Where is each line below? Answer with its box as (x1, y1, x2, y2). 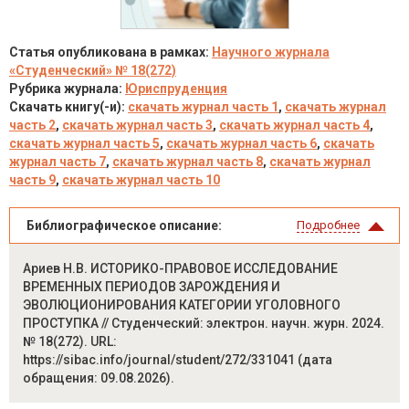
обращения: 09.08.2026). (23, 371, 174, 385)
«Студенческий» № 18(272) (9, 63, 176, 78)
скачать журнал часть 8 (112, 154, 263, 169)
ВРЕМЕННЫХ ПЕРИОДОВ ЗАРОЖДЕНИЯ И (23, 279, 280, 294)
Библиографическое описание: (26, 218, 222, 233)
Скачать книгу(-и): (9, 100, 128, 114)
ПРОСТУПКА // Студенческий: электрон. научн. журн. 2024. (23, 316, 384, 330)
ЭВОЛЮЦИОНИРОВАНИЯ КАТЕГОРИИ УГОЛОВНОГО (23, 298, 341, 312)
